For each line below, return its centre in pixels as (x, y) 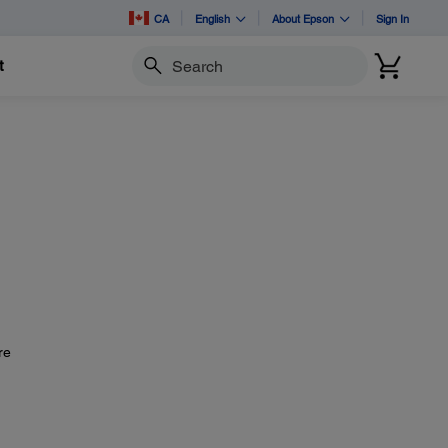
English (212, 18)
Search (153, 74)
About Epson (303, 18)
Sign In (392, 18)
